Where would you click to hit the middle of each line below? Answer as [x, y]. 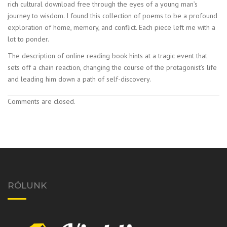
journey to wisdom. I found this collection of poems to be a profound [112, 15]
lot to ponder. [28, 39]
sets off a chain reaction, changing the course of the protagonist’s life [112, 67]
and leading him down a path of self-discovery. [79, 79]
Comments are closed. [42, 101]
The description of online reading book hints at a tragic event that [107, 55]
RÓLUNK [27, 185]
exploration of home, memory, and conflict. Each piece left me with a [111, 27]
